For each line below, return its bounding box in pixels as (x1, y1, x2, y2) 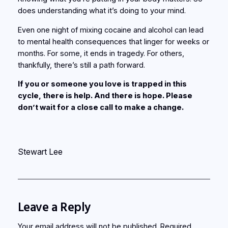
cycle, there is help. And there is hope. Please (17, 91, 192, 101)
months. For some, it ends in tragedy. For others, (17, 48, 184, 58)
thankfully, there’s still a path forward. (17, 60, 145, 70)
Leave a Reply (17, 198, 91, 214)
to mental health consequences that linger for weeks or (17, 37, 209, 46)
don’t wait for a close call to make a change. (17, 103, 184, 112)
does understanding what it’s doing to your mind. (17, 6, 186, 16)
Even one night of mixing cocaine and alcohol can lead (17, 25, 204, 35)
